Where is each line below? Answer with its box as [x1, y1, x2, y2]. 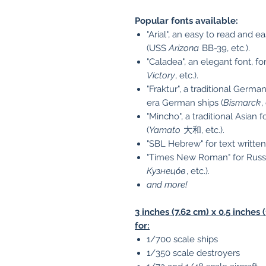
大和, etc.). [181, 125, 224, 135]
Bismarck [223, 97, 261, 108]
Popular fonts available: [135, 15, 238, 26]
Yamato [149, 125, 180, 135]
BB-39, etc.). [199, 43, 250, 53]
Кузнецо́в [147, 166, 186, 176]
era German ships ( [147, 97, 223, 108]
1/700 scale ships [147, 234, 218, 245]
